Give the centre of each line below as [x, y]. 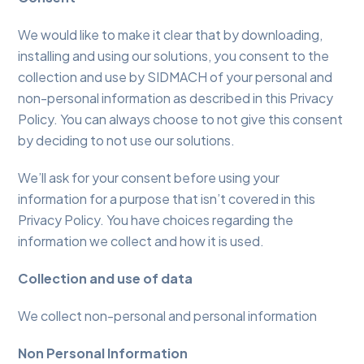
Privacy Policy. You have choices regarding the [156, 220]
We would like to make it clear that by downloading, [171, 35]
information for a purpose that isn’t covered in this [167, 199]
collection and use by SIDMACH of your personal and [175, 77]
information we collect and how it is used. [141, 241]
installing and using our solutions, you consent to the [174, 56]
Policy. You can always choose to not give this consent [181, 119]
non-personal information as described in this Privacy [176, 98]
